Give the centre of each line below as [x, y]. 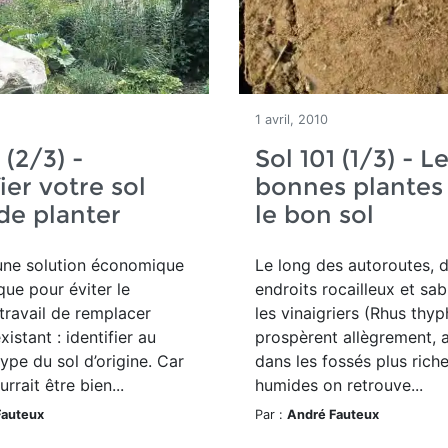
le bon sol [314, 214]
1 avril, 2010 [291, 119]
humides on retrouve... [339, 385]
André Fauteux [333, 414]
